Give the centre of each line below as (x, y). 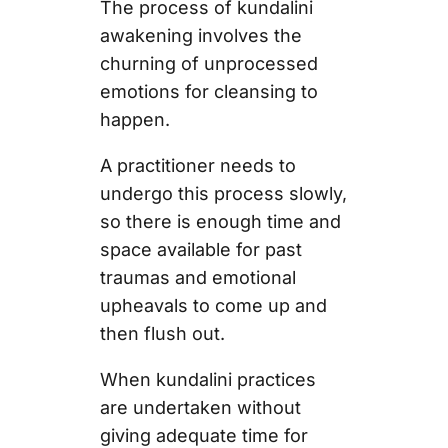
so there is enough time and (220, 221)
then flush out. (164, 333)
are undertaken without (200, 407)
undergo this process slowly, (223, 193)
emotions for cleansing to (208, 91)
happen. (137, 119)
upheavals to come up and (213, 305)
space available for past (200, 249)
